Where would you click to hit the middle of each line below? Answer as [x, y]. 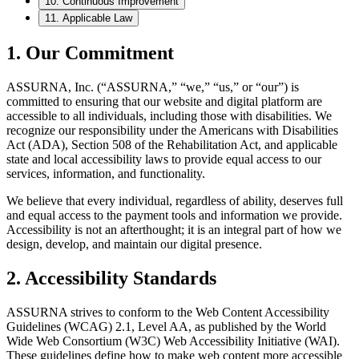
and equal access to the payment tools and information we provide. [174, 215]
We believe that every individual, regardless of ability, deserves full [175, 200]
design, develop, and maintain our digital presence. [134, 244]
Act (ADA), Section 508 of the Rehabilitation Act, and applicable [172, 144]
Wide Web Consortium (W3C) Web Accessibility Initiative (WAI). [173, 341]
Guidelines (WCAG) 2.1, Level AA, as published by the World [166, 326]
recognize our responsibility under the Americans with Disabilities [172, 130]
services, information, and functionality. [106, 173]
